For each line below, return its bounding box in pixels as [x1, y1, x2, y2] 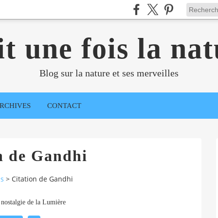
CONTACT [47, 102, 81, 109]
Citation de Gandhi [12, 174, 73, 184]
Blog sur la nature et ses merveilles [39, 68, 179, 78]
